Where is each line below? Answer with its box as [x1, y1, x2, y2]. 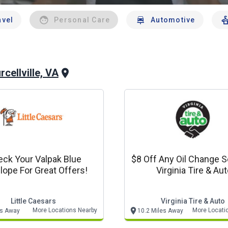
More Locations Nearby [33, 207, 97, 214]
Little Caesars [10, 197, 56, 205]
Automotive [151, 16, 195, 24]
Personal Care [54, 16, 110, 24]
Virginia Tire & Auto [161, 197, 225, 205]
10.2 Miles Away [137, 207, 183, 214]
